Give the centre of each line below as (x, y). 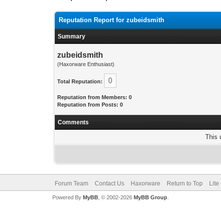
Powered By (67, 197)
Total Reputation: (80, 81)
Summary (72, 37)
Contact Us (109, 184)
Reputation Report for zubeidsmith (112, 20)
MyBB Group (150, 197)
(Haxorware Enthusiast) (86, 64)
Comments (74, 122)
